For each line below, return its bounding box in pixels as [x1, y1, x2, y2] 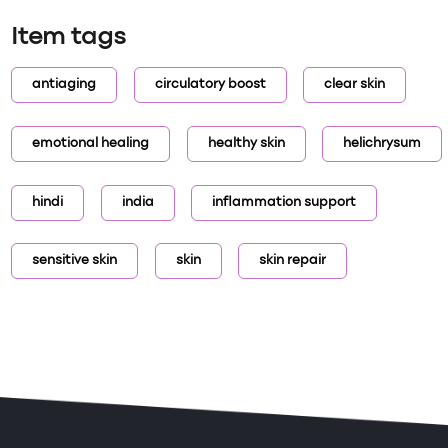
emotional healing [32, 137, 150, 150]
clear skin [323, 78, 385, 91]
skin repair [258, 255, 326, 268]
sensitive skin [32, 255, 118, 268]
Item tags [11, 26, 126, 49]
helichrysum [342, 137, 421, 150]
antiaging [32, 78, 97, 91]
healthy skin [207, 137, 285, 150]
